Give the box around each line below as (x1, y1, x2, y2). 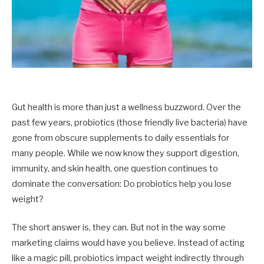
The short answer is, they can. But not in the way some (12, 222, 226, 233)
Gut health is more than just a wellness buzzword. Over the (12, 102, 241, 113)
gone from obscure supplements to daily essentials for (12, 133, 229, 144)
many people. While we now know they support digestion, (12, 148, 239, 159)
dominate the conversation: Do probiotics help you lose (12, 179, 232, 190)
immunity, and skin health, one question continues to (12, 163, 218, 174)
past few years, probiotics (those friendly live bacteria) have (12, 117, 247, 128)
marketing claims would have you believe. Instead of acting (12, 237, 245, 249)
